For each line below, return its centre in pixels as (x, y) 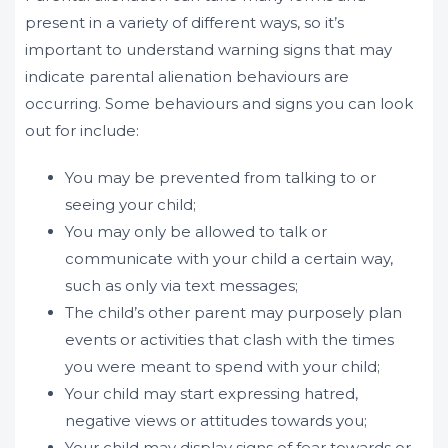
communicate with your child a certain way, (229, 258)
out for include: (82, 130)
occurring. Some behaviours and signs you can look (219, 103)
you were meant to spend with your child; (222, 366)
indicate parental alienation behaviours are (187, 76)
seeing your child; (130, 204)
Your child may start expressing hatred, (211, 393)
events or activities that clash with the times (229, 339)
